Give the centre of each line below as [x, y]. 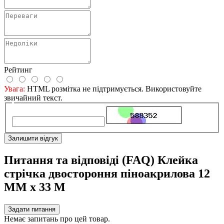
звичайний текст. [33, 98]
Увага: [14, 89]
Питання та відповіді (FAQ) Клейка [101, 160]
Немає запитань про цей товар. [57, 218]
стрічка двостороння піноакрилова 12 [107, 173]
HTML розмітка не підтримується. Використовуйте [113, 89]
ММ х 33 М [35, 187]
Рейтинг [18, 70]
